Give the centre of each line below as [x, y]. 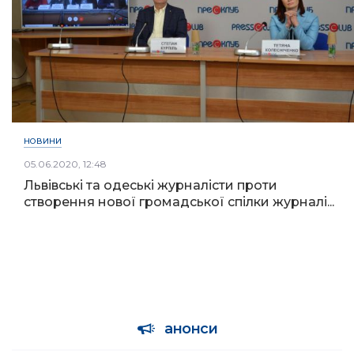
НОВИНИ [43, 141]
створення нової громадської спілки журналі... [179, 202]
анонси [190, 329]
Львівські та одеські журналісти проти [151, 186]
